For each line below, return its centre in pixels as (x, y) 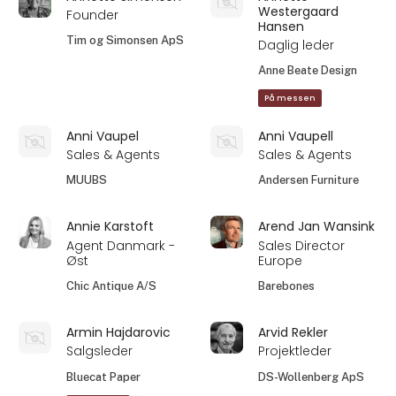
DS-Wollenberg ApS (312, 377)
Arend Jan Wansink (317, 227)
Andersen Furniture (309, 180)
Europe (281, 260)
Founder (93, 15)
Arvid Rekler (293, 332)
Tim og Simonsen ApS (126, 41)
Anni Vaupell (296, 136)
